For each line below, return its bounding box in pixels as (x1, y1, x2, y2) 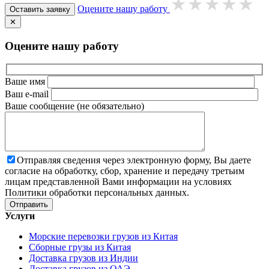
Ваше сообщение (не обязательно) (5, 101, 144, 112)
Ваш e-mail (5, 89, 51, 100)
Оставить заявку (10, 4, 70, 14)
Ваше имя (5, 76, 47, 87)
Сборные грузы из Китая (29, 242, 131, 253)
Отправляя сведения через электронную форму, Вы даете (17, 155, 251, 166)
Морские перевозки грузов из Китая (29, 231, 178, 242)
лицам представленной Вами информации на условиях (5, 177, 232, 187)
